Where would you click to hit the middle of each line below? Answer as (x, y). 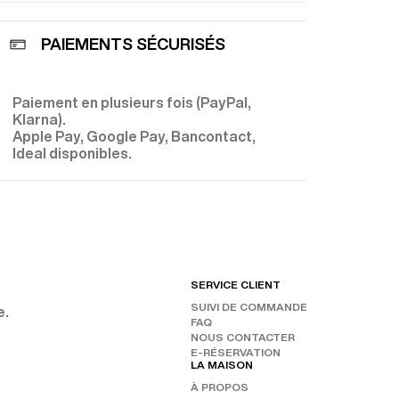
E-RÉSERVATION (236, 352)
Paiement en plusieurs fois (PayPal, (132, 102)
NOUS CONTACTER (243, 337)
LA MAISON (222, 364)
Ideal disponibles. (73, 153)
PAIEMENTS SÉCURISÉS (134, 44)
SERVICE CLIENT (236, 284)
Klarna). (40, 119)
